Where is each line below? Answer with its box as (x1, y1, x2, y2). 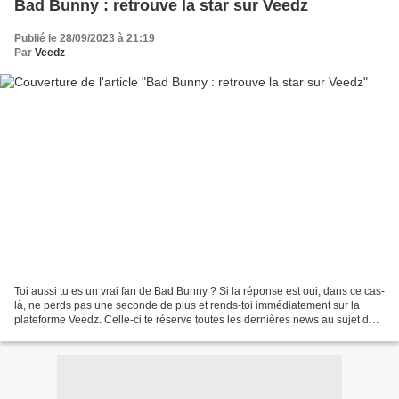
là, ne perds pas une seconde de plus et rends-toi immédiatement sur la (14, 298, 360, 312)
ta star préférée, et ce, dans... (14, 327, 153, 340)
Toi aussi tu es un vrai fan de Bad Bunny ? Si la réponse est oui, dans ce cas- (14, 284, 385, 297)
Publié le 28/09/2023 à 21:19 (14, 32, 155, 45)
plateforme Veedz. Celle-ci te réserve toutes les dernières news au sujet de (14, 313, 375, 326)
